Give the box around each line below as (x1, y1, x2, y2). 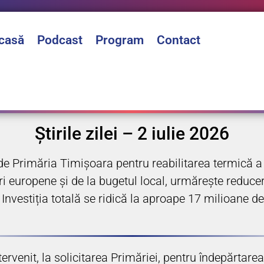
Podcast (37, 33, 82, 47)
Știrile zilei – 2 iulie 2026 (35, 123, 229, 144)
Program (95, 33, 144, 47)
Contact (157, 33, 200, 47)
